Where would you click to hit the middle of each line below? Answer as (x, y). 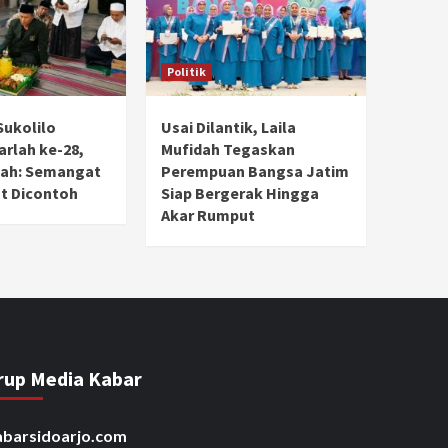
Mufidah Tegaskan (228, 148)
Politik (186, 71)
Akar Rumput (208, 214)
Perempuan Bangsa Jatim (255, 170)
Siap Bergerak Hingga (240, 192)
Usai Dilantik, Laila (228, 126)
